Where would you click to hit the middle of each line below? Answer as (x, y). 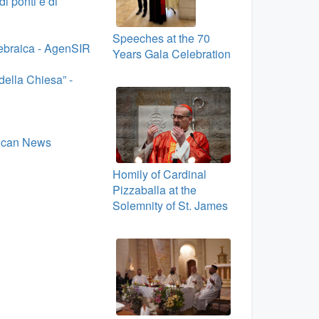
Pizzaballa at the (154, 190)
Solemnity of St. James (170, 206)
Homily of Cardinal (159, 174)
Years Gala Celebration (171, 54)
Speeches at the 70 (161, 38)
